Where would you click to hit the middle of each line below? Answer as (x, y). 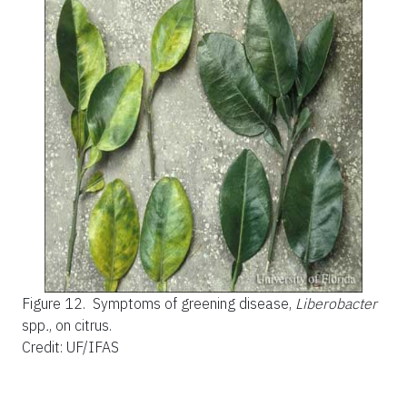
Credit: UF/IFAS (70, 347)
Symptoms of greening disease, (194, 303)
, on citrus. (80, 325)
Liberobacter (336, 303)
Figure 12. (55, 303)
